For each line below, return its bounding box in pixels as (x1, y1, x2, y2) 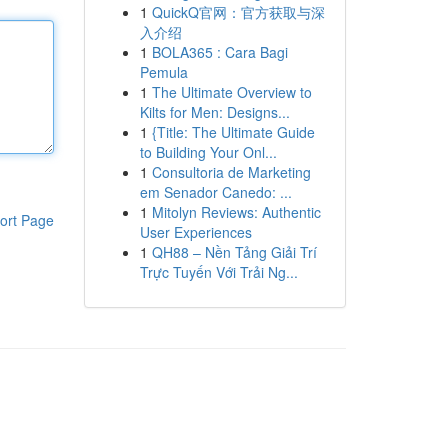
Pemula (139, 62, 188, 82)
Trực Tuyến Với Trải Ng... (139, 262, 298, 282)
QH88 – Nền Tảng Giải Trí (151, 242, 317, 262)
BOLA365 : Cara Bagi (151, 42, 288, 62)
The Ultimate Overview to (151, 82, 312, 102)
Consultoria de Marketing (151, 162, 311, 182)
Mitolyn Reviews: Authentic (151, 202, 321, 222)
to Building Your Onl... (139, 142, 277, 162)
